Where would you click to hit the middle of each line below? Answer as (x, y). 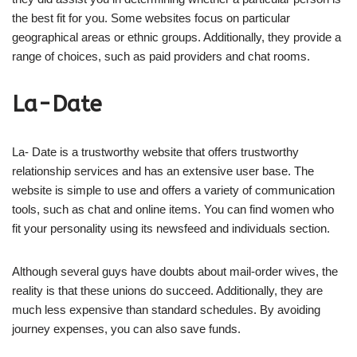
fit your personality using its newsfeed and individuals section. (171, 228)
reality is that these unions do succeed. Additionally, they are (167, 290)
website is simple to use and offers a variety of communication (173, 190)
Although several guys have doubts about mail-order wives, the (175, 271)
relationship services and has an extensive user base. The (163, 171)
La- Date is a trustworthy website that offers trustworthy (155, 152)
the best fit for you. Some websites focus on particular (151, 18)
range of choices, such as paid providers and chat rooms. (161, 56)
